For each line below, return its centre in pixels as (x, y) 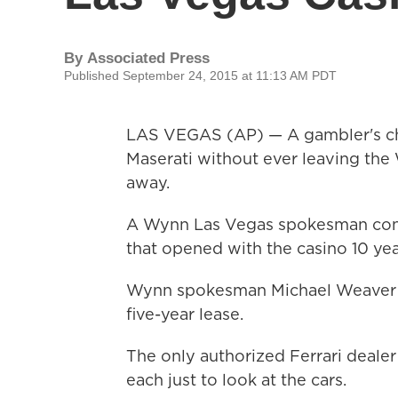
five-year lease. (185, 314)
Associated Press (148, 58)
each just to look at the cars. (236, 380)
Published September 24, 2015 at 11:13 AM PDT (200, 76)
